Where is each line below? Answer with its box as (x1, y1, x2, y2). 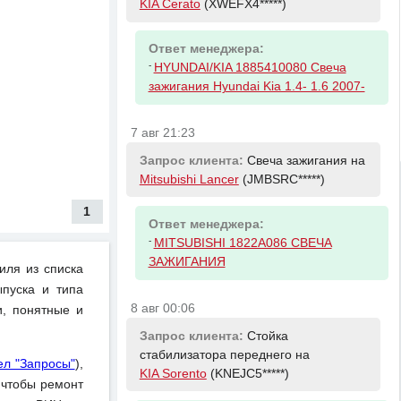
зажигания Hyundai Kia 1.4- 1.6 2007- (148, 80, 365, 94)
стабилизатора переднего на (139, 347, 310, 362)
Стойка (246, 328, 288, 343)
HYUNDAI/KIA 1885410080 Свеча (153, 61, 346, 75)
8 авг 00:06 (131, 301, 196, 315)
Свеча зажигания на (246, 153, 365, 167)
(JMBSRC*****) (238, 172, 325, 186)
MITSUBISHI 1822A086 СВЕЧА (153, 235, 332, 250)
